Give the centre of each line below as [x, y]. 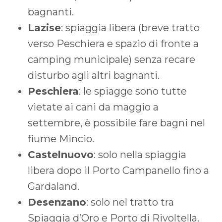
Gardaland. [54, 186]
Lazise [44, 28]
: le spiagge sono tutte [133, 91]
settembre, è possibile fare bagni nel [116, 123]
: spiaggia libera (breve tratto [130, 28]
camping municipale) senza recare [111, 59]
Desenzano [57, 202]
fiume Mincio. [61, 139]
